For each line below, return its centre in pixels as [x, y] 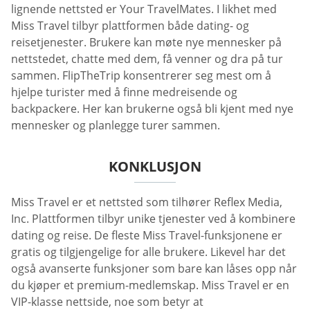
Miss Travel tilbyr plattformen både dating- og [130, 26]
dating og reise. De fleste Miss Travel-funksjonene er [147, 236]
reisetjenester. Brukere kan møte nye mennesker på [146, 43]
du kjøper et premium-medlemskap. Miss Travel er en [150, 285]
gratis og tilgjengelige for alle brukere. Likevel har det [148, 252]
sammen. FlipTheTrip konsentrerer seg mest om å [141, 76]
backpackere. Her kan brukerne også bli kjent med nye [152, 109]
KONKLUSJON [155, 167]
